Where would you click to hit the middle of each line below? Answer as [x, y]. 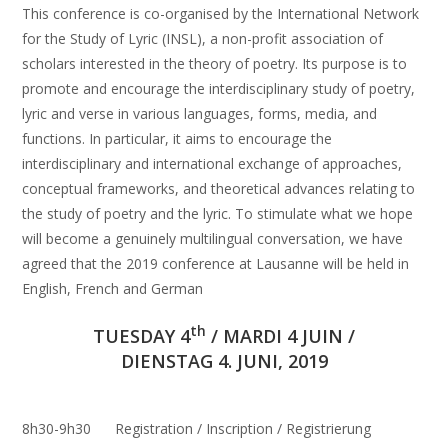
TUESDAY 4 [141, 335]
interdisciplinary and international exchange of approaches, [212, 163]
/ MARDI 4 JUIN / [280, 335]
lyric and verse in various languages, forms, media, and [200, 113]
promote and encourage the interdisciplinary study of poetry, [219, 88]
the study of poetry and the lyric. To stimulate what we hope [218, 213]
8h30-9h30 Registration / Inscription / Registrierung [197, 428]
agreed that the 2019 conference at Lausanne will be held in [216, 263]
